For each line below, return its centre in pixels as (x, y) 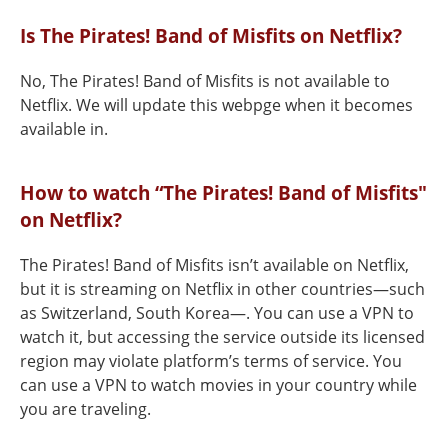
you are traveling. (85, 409)
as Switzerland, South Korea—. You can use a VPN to (217, 313)
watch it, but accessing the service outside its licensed (222, 337)
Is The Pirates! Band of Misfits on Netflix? (211, 35)
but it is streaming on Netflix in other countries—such (222, 289)
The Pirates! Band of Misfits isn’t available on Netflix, (214, 265)
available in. (64, 129)
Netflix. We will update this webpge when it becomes (216, 105)
